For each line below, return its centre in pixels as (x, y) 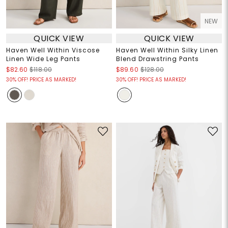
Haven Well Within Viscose (53, 50)
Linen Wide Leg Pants (43, 59)
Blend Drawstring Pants (158, 59)
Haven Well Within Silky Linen (167, 50)
